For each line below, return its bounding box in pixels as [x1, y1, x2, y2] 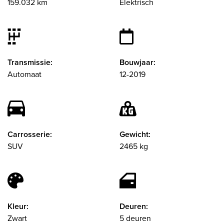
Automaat [7, 68, 41, 80]
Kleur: [7, 200, 28, 212]
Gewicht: [119, 128, 150, 140]
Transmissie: [7, 56, 52, 68]
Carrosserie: [7, 128, 52, 140]
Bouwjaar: [119, 56, 155, 68]
